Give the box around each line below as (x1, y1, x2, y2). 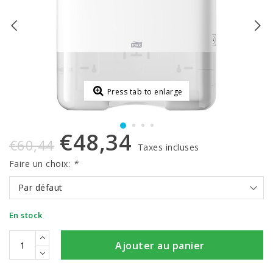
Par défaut (18, 182, 63, 193)
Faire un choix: (9, 158, 73, 169)
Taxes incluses (137, 141, 199, 153)
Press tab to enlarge (107, 87, 183, 97)
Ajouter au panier (115, 239, 205, 252)
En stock (9, 210, 43, 221)
